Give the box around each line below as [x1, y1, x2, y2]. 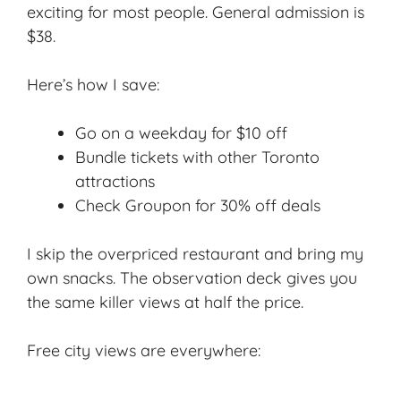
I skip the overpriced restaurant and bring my [27, 243, 363, 264]
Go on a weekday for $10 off [75, 122, 287, 143]
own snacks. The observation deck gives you [27, 267, 357, 288]
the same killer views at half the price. [27, 291, 303, 312]
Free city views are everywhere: [27, 339, 260, 361]
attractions [75, 170, 155, 192]
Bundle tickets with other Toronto [75, 146, 320, 167]
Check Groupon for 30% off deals [75, 194, 320, 216]
